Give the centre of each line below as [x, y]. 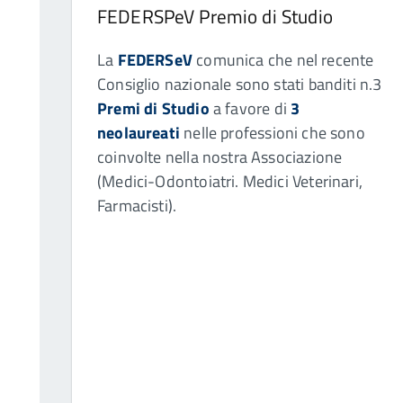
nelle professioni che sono [272, 132]
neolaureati [139, 132]
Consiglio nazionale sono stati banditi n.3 [240, 84]
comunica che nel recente [285, 59]
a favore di [250, 108]
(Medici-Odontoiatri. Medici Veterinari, [230, 181]
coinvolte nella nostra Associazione [220, 157]
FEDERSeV [155, 59]
